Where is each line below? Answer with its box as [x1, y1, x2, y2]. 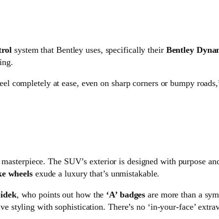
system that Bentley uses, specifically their [12, 45, 166, 55]
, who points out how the [16, 190, 107, 200]
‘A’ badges [106, 190, 146, 200]
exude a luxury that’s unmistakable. [32, 169, 160, 179]
